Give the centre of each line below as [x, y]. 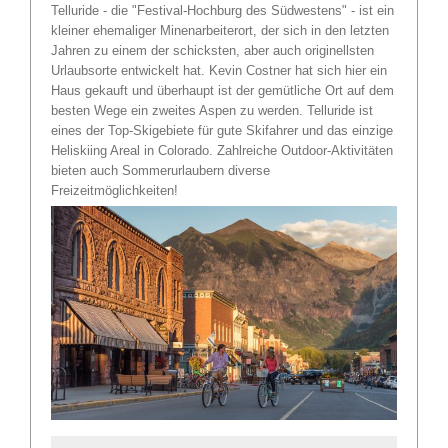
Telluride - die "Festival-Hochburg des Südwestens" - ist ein [222, 10]
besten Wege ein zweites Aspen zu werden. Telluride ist [212, 110]
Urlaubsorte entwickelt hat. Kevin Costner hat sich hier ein [219, 70]
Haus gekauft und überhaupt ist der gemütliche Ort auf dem [222, 90]
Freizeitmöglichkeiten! [114, 190]
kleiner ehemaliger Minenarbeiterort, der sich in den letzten [220, 30]
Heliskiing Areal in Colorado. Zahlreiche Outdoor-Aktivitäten [222, 150]
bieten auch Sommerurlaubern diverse [160, 170]
